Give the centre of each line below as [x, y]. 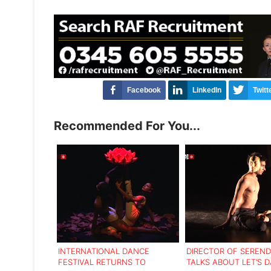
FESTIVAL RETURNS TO [102, 262]
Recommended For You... [127, 126]
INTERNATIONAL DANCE [104, 251]
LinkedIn [207, 90]
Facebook [144, 90]
